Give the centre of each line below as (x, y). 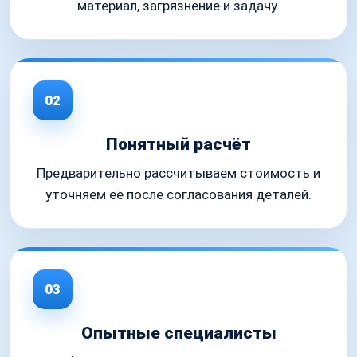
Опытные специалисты (178, 333)
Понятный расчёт (178, 145)
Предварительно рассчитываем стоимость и (178, 173)
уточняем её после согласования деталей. (178, 195)
